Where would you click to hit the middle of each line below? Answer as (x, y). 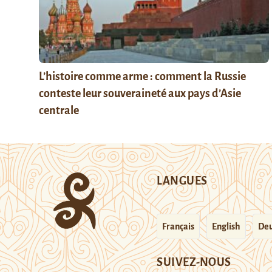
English (226, 226)
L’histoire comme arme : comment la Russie (142, 76)
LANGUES (182, 181)
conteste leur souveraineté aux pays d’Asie (140, 93)
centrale (59, 110)
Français (178, 226)
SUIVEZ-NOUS (194, 262)
